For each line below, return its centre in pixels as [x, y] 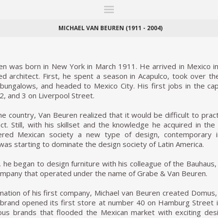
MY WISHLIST [106, 27]
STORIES [182, 20]
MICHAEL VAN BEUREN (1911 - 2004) [110, 28]
